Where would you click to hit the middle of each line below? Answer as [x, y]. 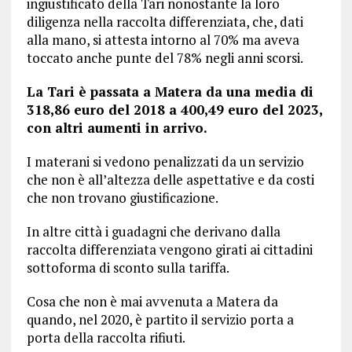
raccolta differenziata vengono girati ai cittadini [169, 249]
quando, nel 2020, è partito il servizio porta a [160, 319]
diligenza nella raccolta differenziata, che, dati [165, 22]
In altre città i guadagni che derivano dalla [153, 231]
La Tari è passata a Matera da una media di [170, 92]
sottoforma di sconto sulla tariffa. [128, 268]
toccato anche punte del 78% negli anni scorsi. [165, 58]
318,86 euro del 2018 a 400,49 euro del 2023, [174, 110]
